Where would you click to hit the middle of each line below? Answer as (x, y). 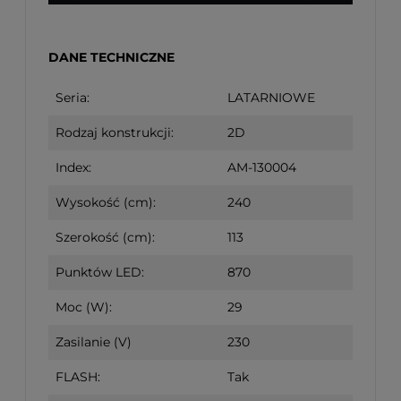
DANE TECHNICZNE (111, 58)
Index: (73, 168)
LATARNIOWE (271, 98)
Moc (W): (84, 307)
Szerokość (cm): (105, 238)
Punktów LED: (100, 273)
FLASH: (78, 377)
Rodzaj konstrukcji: (115, 133)
